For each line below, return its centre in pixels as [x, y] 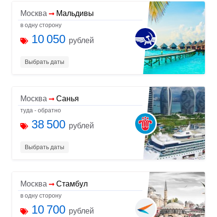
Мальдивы [75, 13]
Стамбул [72, 184]
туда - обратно [41, 110]
